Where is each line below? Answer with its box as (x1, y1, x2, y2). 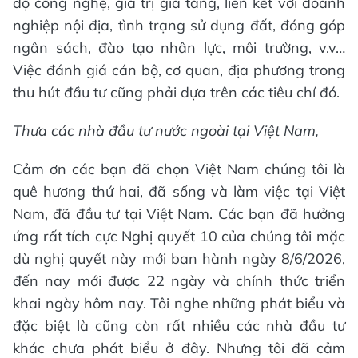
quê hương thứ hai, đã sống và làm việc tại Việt (13, 182, 345, 201)
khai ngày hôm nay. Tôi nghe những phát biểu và (13, 294, 345, 313)
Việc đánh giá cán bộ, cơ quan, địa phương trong (13, 61, 345, 80)
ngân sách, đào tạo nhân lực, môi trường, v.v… (13, 38, 345, 58)
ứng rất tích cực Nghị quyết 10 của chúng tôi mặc (13, 227, 345, 246)
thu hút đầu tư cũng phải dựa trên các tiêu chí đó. (13, 83, 340, 102)
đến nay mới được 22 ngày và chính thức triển (13, 272, 345, 291)
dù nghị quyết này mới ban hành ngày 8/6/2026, (13, 249, 345, 268)
